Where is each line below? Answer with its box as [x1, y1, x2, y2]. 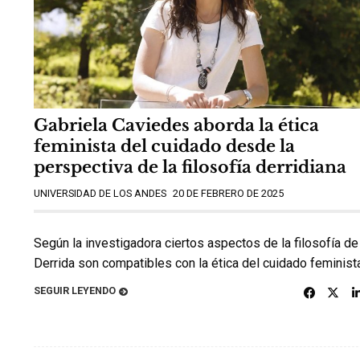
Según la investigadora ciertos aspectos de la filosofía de [34, 235, 358, 252]
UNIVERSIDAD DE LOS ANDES [34, 186, 166, 199]
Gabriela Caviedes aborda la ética [34, 115, 319, 137]
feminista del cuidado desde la [34, 136, 295, 157]
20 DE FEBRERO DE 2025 [173, 186, 284, 199]
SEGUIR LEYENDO [34, 284, 116, 297]
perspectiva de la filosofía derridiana [34, 157, 346, 178]
